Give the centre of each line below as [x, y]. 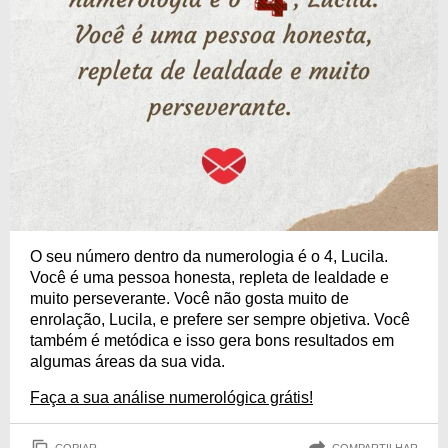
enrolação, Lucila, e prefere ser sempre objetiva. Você [220, 319]
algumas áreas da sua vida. [127, 361]
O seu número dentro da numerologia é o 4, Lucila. [209, 256]
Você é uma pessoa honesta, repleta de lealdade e [209, 277]
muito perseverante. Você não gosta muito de [189, 298]
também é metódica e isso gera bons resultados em [212, 340]
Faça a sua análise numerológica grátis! [171, 397]
